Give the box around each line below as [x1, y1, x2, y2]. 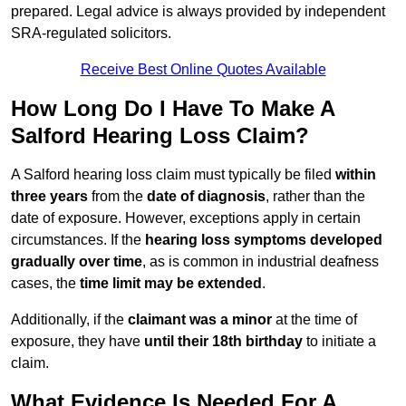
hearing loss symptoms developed [145, 232, 382, 248]
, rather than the [266, 188, 365, 205]
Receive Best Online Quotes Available [80, 62, 326, 78]
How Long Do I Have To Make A [11, 96, 334, 121]
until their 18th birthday [144, 333, 303, 350]
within [335, 167, 376, 183]
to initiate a [303, 333, 376, 350]
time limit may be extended [80, 275, 262, 292]
